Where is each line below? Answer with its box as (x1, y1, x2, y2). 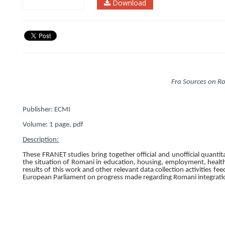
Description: (23, 136, 59, 144)
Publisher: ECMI (23, 106, 70, 114)
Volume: (23, 121, 48, 129)
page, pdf (55, 121, 83, 129)
